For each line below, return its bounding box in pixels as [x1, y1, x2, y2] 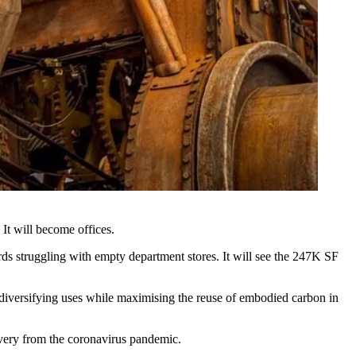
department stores [129, 250, 216, 263]
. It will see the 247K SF [216, 250, 339, 263]
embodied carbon [239, 291, 326, 304]
